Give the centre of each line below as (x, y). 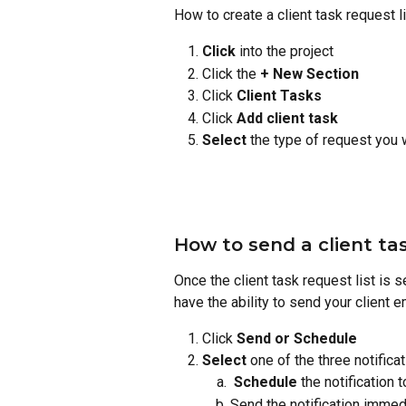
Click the (231, 73)
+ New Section (309, 73)
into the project (285, 52)
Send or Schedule (297, 338)
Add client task (287, 118)
